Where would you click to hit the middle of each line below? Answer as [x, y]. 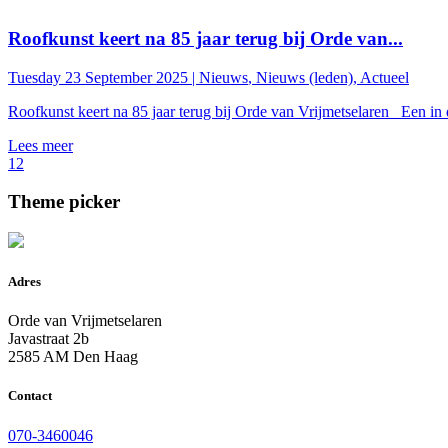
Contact [30, 396]
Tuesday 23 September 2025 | [103, 77]
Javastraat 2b [48, 339]
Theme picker [64, 202]
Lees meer [40, 145]
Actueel [384, 77]
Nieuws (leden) [304, 77]
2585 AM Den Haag [73, 357]
